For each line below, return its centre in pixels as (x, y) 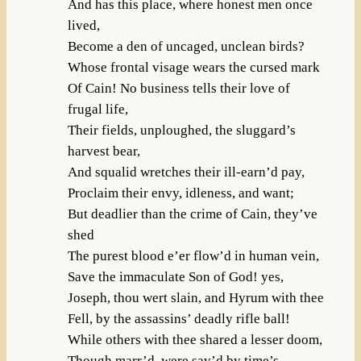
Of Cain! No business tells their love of (178, 88)
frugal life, (98, 109)
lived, (83, 25)
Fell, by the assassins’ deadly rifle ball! (178, 318)
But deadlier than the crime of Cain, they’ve (192, 214)
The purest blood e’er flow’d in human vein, (193, 255)
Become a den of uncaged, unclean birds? (186, 46)
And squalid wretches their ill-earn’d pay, (186, 172)
